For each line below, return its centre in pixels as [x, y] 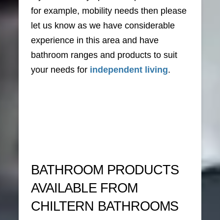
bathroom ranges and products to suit [104, 55]
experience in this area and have [95, 41]
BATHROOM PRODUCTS [105, 170]
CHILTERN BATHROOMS [105, 206]
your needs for [61, 70]
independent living [129, 70]
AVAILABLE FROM [84, 188]
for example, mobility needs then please [109, 11]
